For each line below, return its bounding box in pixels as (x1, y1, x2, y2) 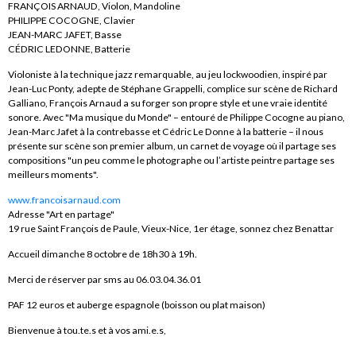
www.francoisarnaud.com (8, 194, 121, 207)
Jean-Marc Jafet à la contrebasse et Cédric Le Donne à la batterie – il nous (8, 126, 323, 138)
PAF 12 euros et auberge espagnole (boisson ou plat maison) (8, 299, 265, 311)
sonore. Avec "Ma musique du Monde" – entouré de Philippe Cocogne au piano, (8, 111, 345, 124)
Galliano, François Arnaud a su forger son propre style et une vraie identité (8, 97, 327, 110)
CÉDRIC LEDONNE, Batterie (8, 43, 130, 56)
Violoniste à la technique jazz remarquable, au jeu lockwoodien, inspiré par (8, 68, 327, 81)
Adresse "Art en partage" (8, 208, 114, 221)
